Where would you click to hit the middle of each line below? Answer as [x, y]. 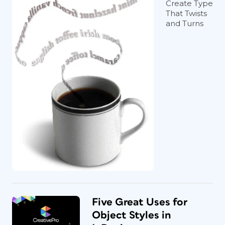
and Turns [185, 23]
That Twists [186, 13]
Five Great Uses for [140, 202]
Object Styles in [131, 215]
